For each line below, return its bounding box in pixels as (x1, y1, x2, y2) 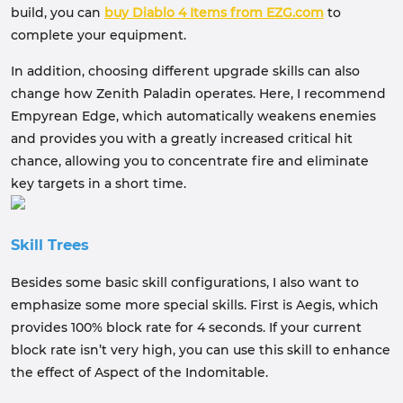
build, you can (11, 4, 104, 21)
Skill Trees (11, 236, 89, 254)
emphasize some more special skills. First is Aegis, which (11, 297, 379, 313)
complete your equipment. (11, 27, 186, 43)
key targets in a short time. (11, 175, 186, 192)
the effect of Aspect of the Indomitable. (11, 364, 268, 381)
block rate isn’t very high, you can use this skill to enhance (11, 342, 390, 358)
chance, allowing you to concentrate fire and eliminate (11, 153, 369, 169)
